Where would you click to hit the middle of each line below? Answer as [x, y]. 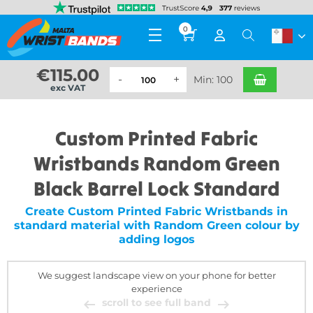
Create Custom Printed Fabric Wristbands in [156, 211]
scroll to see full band [156, 303]
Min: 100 [213, 79]
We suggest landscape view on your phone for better [156, 275]
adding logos [156, 239]
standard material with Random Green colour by [156, 225]
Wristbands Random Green [156, 163]
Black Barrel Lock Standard [156, 189]
